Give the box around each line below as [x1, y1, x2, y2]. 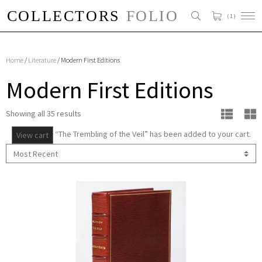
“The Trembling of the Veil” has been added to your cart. [53, 129, 251, 140]
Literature [28, 56, 56, 65]
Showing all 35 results [6, 108, 81, 119]
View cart [16, 130, 49, 141]
